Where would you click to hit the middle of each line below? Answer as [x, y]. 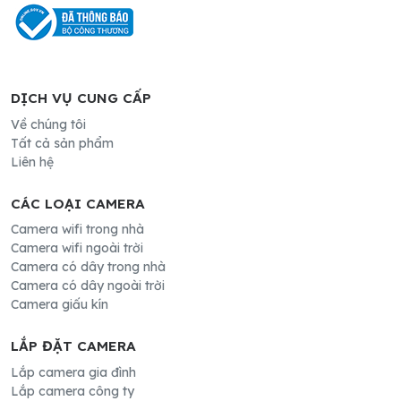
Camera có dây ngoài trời [88, 286]
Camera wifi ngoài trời [77, 248]
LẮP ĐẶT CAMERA [73, 346]
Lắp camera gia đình [73, 373]
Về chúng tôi [48, 124]
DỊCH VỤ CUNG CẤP [81, 98]
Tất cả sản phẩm [62, 143]
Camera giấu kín [60, 305]
